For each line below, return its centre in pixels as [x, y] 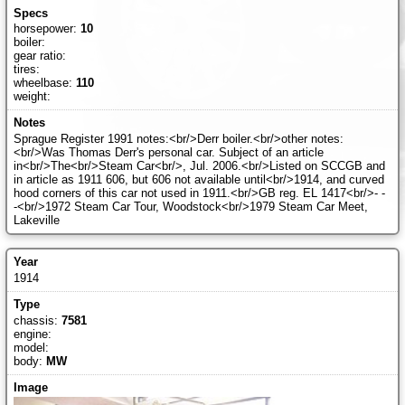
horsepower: [47, 29]
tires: [26, 70]
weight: [32, 97]
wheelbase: [44, 83]
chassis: [37, 320]
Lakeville [36, 221]
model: [31, 347]
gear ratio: [39, 56]
